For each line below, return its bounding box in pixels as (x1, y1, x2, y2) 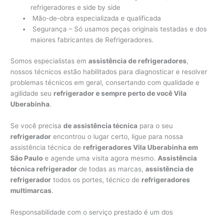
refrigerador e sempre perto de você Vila (54, 89, 187, 97)
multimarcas (10, 186, 52, 194)
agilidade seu (10, 89, 54, 97)
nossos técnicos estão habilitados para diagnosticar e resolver (10, 67, 208, 76)
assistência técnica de (10, 143, 83, 151)
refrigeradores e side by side (30, 3, 121, 12)
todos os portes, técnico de (51, 175, 142, 184)
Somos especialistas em (10, 56, 89, 65)
